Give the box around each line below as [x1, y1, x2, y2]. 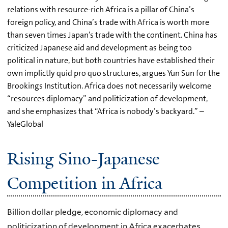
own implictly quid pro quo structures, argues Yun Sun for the [7, 67, 220, 78]
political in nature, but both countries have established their [7, 54, 215, 66]
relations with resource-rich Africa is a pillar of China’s [7, 4, 194, 15]
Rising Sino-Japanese [7, 148, 160, 169]
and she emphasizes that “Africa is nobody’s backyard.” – [7, 105, 204, 117]
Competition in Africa [7, 172, 162, 194]
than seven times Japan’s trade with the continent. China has [7, 29, 217, 40]
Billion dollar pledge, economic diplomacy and [7, 207, 178, 217]
